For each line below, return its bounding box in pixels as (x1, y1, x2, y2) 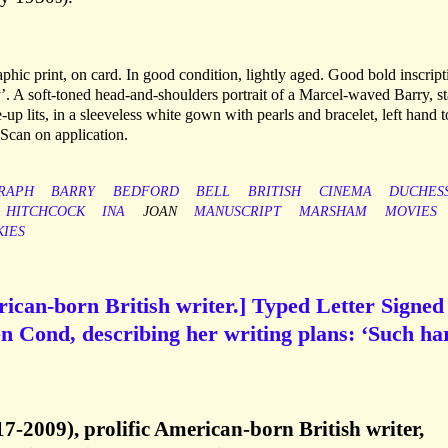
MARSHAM (298, 204, 367, 220)
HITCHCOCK (5, 204, 85, 220)
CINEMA (318, 184, 372, 200)
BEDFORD (112, 184, 179, 200)
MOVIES (384, 204, 437, 220)
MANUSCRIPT (194, 204, 282, 220)
